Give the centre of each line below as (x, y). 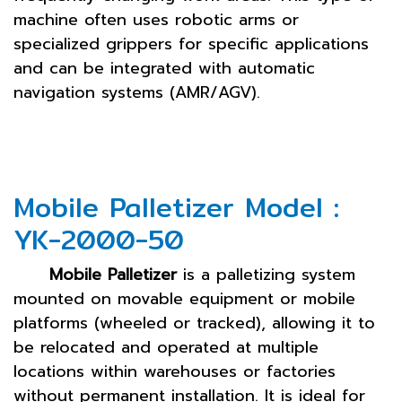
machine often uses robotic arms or (156, 20)
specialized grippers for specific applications (191, 44)
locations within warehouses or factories (175, 371)
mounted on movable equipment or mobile (184, 299)
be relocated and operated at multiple (166, 347)
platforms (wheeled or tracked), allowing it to (194, 323)
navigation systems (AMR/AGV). (137, 92)
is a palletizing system (266, 275)
